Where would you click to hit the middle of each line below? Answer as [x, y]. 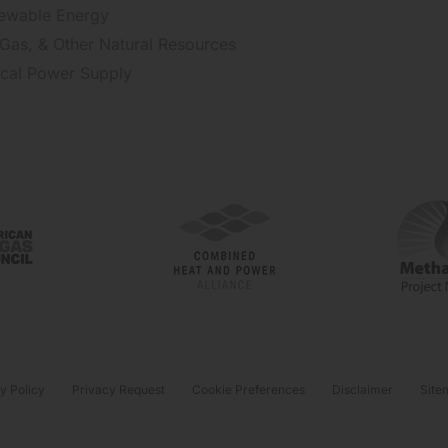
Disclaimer [362, 389]
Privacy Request [118, 389]
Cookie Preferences [248, 389]
